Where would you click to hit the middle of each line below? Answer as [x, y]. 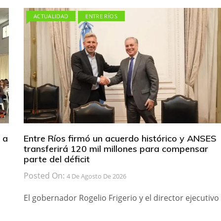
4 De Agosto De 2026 [96, 176]
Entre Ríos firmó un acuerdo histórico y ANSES [120, 139]
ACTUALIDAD [51, 16]
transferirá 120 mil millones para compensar [116, 149]
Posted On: [45, 176]
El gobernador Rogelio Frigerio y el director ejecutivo [121, 198]
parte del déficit [56, 159]
